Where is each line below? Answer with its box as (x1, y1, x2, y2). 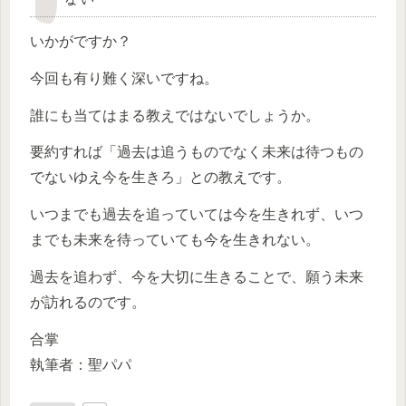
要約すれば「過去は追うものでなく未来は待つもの (30, 144, 363, 160)
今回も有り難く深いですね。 (30, 70, 218, 86)
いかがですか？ (30, 33, 131, 49)
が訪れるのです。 (30, 294, 146, 310)
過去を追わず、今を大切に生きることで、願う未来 (30, 268, 363, 285)
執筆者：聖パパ (30, 356, 131, 372)
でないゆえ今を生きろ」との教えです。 (30, 169, 291, 186)
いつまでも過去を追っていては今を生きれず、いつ (30, 207, 363, 223)
